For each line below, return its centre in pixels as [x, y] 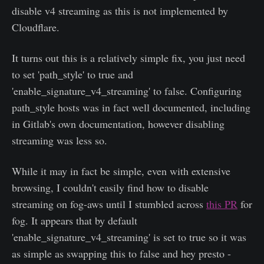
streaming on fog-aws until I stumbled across [109, 204]
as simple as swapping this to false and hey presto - [121, 253]
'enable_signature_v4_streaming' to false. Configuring [127, 91]
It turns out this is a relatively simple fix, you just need [128, 58]
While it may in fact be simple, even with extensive [121, 171]
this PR [222, 204]
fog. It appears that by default [75, 220]
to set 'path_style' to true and [72, 74]
